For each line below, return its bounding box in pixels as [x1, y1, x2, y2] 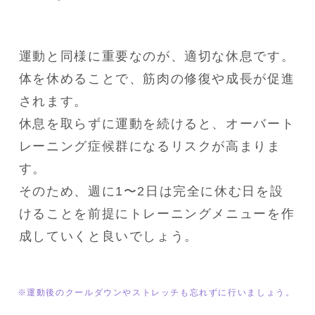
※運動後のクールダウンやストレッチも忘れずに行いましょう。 [17, 287, 295, 297]
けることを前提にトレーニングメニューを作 [18, 207, 295, 221]
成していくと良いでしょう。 [18, 229, 198, 244]
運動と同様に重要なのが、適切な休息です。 [18, 49, 295, 64]
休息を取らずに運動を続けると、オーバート [18, 117, 295, 131]
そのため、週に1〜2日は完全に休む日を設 [18, 184, 284, 199]
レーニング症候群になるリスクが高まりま [18, 139, 281, 154]
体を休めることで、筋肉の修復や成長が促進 [18, 72, 295, 86]
